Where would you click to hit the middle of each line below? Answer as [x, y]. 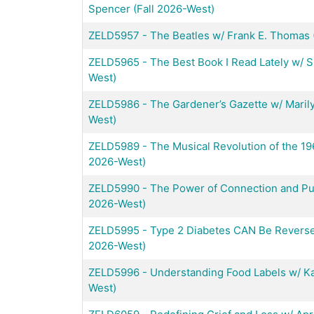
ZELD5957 [114, 35]
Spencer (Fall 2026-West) [151, 8]
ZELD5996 [114, 272]
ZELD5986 [114, 104]
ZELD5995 [114, 230]
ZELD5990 [114, 188]
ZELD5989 [114, 146]
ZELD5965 [114, 62]
